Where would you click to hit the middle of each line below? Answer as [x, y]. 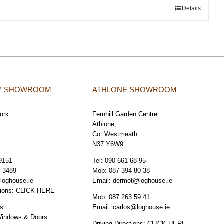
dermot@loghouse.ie [143, 181]
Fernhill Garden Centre [125, 114]
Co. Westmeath [115, 134]
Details [191, 9]
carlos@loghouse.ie [142, 207]
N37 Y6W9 [108, 144]
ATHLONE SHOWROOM [135, 90]
